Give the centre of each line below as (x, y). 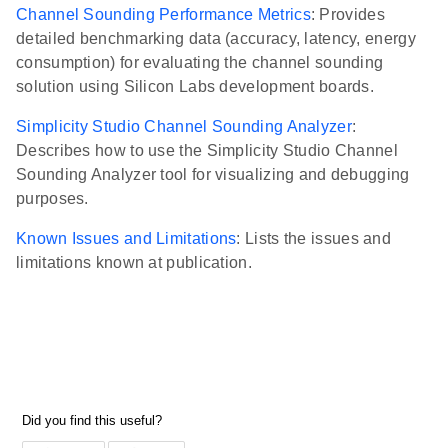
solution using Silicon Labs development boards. (195, 87)
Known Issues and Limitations (126, 239)
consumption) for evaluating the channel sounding (200, 63)
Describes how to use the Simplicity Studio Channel (207, 151)
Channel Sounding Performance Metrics (163, 15)
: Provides (347, 15)
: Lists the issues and (314, 239)
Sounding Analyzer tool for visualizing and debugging (213, 175)
